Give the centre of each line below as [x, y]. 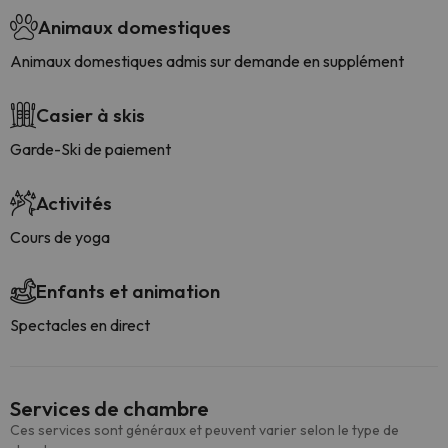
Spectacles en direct [80, 325]
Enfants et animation [128, 291]
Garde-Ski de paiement [90, 149]
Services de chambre [109, 408]
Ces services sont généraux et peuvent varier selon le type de [204, 430]
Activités [74, 203]
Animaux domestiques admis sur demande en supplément [207, 61]
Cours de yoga [60, 237]
